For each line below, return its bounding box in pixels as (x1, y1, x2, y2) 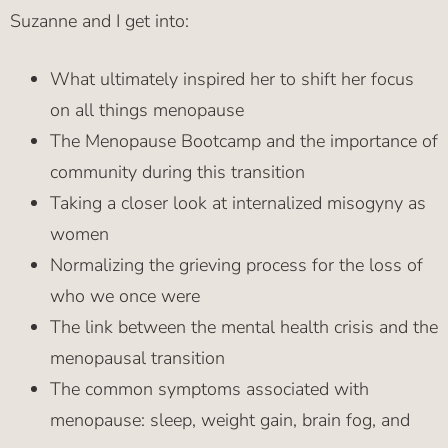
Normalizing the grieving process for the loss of (50, 253, 423, 278)
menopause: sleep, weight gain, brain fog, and (50, 408, 410, 433)
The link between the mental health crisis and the (50, 315, 438, 340)
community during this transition (50, 160, 305, 185)
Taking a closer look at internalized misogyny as (50, 191, 426, 216)
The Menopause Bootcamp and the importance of (50, 129, 438, 154)
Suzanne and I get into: (10, 9, 189, 34)
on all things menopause (50, 98, 244, 123)
